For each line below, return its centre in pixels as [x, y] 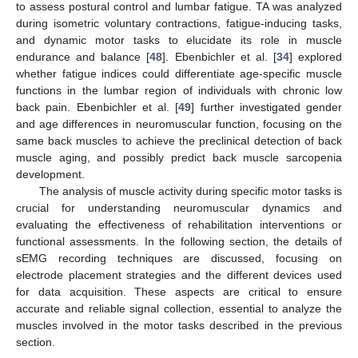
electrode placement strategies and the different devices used [179, 275]
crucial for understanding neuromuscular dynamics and [179, 208]
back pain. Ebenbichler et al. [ [97, 107]
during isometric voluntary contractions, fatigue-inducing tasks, [179, 24]
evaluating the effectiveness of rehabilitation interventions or [179, 225]
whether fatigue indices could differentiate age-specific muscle [179, 74]
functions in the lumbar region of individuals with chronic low [179, 91]
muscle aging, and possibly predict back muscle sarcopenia [179, 158]
